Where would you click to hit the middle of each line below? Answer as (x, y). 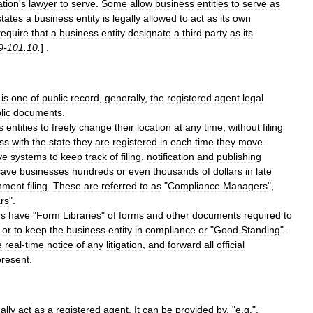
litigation (124, 245)
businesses (44, 171)
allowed (160, 18)
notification (170, 156)
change (95, 127)
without (244, 127)
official (231, 245)
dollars (228, 171)
